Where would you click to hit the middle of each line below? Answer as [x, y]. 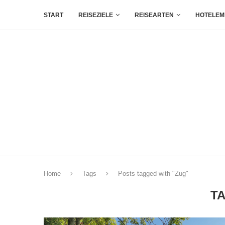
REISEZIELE [96, 15]
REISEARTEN [154, 15]
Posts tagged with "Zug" [153, 173]
